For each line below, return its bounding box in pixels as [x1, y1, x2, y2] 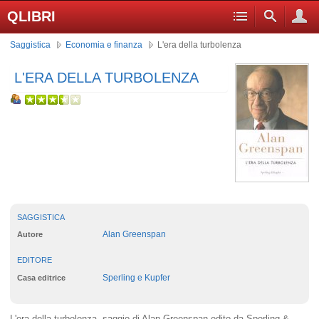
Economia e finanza [66, 40, 142, 49]
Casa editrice [17, 273, 66, 282]
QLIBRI [7, 9, 56, 24]
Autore [17, 230, 43, 239]
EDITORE [17, 256, 52, 265]
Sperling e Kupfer [103, 272, 170, 283]
